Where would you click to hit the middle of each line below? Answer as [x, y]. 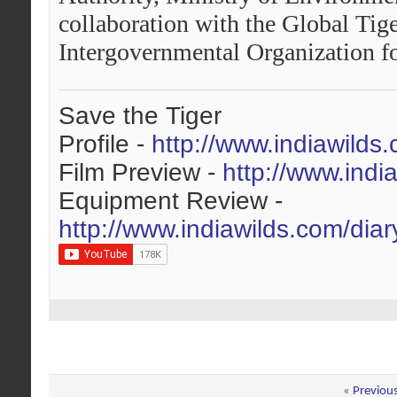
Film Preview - [140, 173]
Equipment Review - [171, 201]
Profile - [105, 144]
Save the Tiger [140, 116]
